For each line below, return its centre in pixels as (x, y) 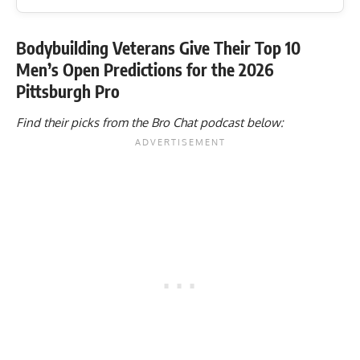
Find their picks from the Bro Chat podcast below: (151, 123)
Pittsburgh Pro (70, 91)
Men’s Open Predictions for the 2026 (145, 69)
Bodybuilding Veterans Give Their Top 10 (158, 47)
